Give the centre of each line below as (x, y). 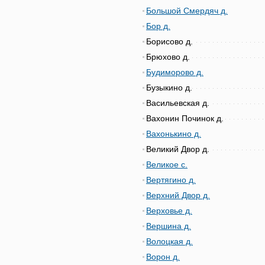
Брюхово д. (168, 57)
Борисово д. (169, 41)
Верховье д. (169, 211)
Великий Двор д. (178, 149)
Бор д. (158, 26)
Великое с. (167, 164)
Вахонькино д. (174, 134)
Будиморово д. (175, 72)
